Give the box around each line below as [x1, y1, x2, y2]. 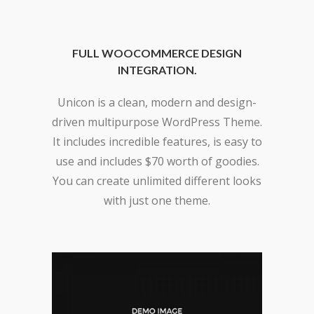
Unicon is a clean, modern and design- [57, 94, 257, 110]
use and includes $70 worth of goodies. [55, 153, 259, 169]
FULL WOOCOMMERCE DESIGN [72, 46, 242, 60]
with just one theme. [104, 192, 210, 208]
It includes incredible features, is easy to [52, 133, 262, 149]
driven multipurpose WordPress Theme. [52, 114, 262, 130]
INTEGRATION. [117, 62, 197, 76]
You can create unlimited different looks [53, 172, 261, 189]
